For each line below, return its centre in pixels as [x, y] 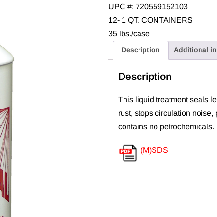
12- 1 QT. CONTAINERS [151, 20]
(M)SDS [153, 150]
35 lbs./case [129, 34]
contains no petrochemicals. [166, 126]
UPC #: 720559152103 [148, 7]
